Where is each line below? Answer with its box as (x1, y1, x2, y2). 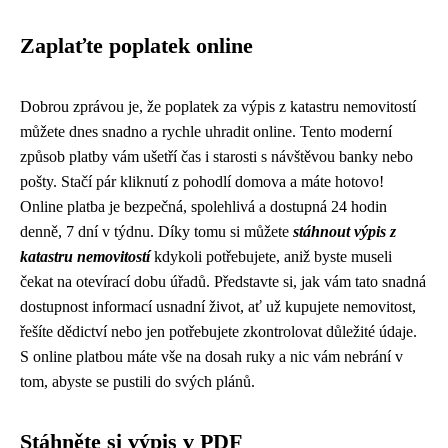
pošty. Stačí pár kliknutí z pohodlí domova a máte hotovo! (20, 173, 384, 190)
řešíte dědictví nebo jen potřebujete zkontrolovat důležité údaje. (20, 323, 417, 340)
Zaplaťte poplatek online (20, 34, 253, 58)
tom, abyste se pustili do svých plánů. (20, 373, 255, 390)
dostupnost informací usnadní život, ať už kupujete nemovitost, (20, 298, 416, 315)
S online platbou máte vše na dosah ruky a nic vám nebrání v (20, 348, 403, 365)
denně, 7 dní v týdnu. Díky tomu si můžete (20, 223, 293, 240)
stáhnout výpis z (293, 223, 396, 240)
